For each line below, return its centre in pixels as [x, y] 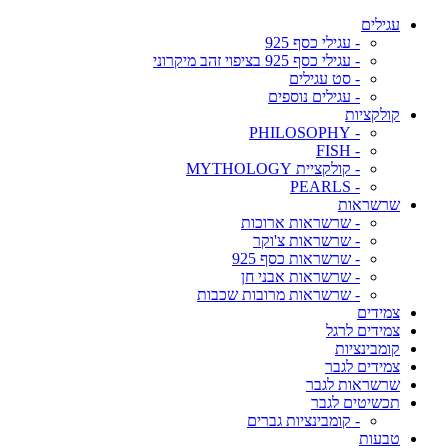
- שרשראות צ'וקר [306, 240]
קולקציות [372, 114]
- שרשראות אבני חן [300, 276]
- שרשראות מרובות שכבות [278, 294]
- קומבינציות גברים [303, 420]
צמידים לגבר [362, 366]
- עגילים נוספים [314, 96]
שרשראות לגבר [353, 384]
